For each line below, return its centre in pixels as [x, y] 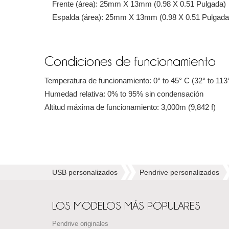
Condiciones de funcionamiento [130, 62]
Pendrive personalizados [179, 173]
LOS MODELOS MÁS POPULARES [126, 206]
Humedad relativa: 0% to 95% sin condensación [124, 94]
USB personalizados [85, 173]
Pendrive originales [80, 224]
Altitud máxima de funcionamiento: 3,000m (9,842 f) [130, 107]
